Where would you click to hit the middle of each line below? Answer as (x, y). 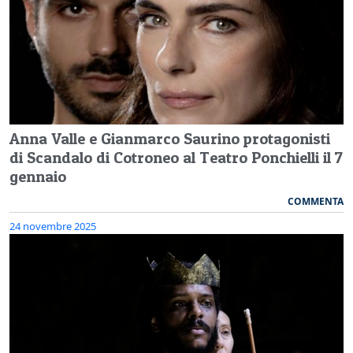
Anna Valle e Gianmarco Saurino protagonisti (170, 138)
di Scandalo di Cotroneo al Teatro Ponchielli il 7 (176, 157)
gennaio (38, 176)
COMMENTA (316, 201)
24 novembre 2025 (53, 226)
